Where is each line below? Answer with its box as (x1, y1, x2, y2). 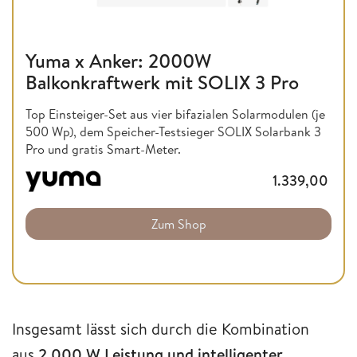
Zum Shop (151, 214, 206, 233)
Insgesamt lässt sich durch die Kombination (12, 317, 309, 339)
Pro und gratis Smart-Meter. (25, 140, 181, 159)
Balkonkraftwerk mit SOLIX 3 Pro (25, 69, 299, 96)
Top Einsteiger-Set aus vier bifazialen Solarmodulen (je (25, 105, 325, 124)
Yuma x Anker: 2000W (25, 47, 211, 75)
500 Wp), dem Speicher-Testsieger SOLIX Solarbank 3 (25, 123, 321, 141)
